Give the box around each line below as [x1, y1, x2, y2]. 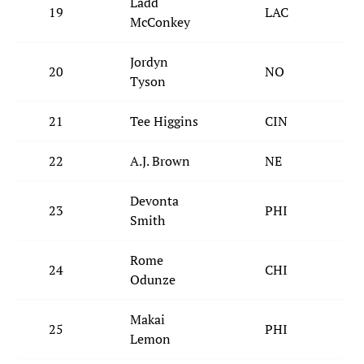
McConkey [130, 13, 190, 32]
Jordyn [130, 53, 168, 71]
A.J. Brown [130, 152, 190, 171]
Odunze [130, 271, 175, 289]
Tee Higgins [130, 112, 198, 131]
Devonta [130, 192, 179, 210]
